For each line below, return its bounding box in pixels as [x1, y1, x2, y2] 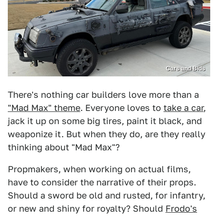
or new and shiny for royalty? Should [8, 203, 165, 214]
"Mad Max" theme [8, 103, 80, 113]
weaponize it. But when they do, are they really [8, 129, 205, 140]
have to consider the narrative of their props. [8, 177, 196, 188]
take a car [163, 103, 203, 113]
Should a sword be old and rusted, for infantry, [8, 190, 205, 201]
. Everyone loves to [80, 103, 163, 113]
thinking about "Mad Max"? [8, 142, 120, 153]
